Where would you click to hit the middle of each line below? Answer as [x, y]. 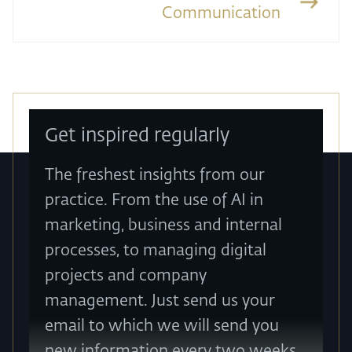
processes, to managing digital [156, 250]
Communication [222, 14]
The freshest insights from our [155, 175]
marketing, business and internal [163, 225]
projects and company [126, 275]
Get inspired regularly [137, 136]
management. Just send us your [160, 301]
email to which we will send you [162, 326]
